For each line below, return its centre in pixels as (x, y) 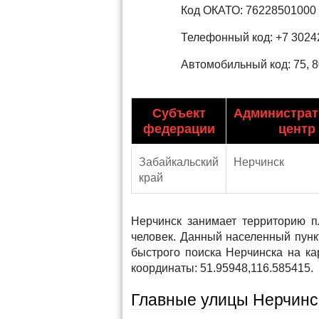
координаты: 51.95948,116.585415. (222, 268)
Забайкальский (179, 162)
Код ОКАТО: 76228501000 (249, 10)
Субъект (179, 113)
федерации (179, 129)
